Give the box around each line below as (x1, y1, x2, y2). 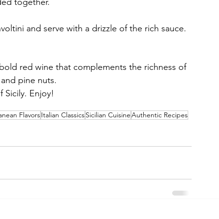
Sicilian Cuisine (86, 110, 131, 120)
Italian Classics (41, 110, 85, 120)
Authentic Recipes (131, 110, 188, 120)
